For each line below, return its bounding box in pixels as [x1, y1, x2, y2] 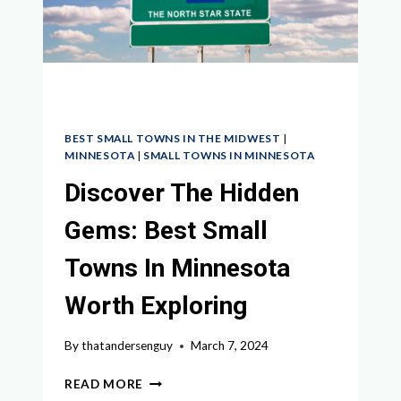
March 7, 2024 [191, 338, 269, 354]
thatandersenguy [81, 338, 174, 354]
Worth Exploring [64, 290, 247, 320]
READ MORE [64, 377, 144, 392]
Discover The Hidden [64, 177, 299, 208]
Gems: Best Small [64, 215, 268, 245]
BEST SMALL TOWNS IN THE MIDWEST [64, 131, 281, 145]
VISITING [142, 5, 201, 21]
